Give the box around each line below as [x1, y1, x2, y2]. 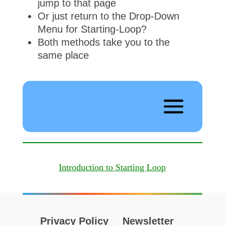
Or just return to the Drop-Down [37, 10, 179, 22]
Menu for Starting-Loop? [37, 23, 147, 35]
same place [37, 49, 89, 61]
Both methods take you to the [37, 36, 170, 48]
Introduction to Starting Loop [59, 162, 166, 173]
